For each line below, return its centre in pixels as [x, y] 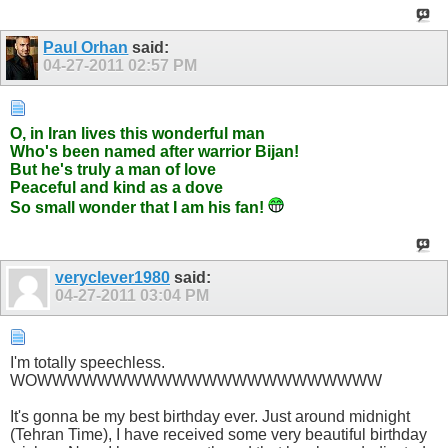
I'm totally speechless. [87, 363]
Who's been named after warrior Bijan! [154, 151]
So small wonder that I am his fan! [139, 207]
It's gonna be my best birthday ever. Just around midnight [210, 417]
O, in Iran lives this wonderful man [137, 133]
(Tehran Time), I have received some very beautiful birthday [218, 435]
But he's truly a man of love [113, 169]
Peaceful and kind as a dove [116, 187]
